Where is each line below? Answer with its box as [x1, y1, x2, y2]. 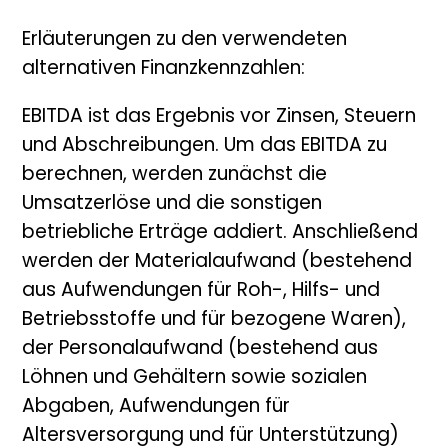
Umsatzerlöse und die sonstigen [22, 195, 323, 215]
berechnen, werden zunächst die [22, 166, 328, 186]
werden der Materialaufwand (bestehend [22, 253, 413, 273]
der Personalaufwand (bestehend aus [22, 340, 379, 360]
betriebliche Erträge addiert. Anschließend [22, 224, 419, 244]
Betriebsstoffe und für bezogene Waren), [22, 311, 407, 331]
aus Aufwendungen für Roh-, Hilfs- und [22, 282, 381, 302]
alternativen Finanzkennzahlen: [22, 60, 306, 80]
